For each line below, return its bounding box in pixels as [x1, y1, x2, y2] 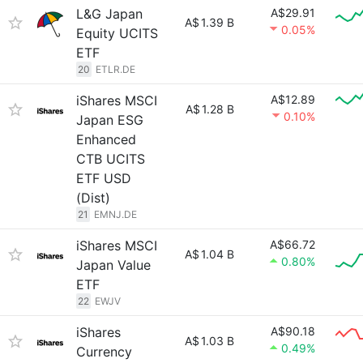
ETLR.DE [96, 63, 135, 75]
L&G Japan [76, 6, 143, 22]
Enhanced [76, 131, 136, 147]
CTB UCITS [76, 151, 145, 167]
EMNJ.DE [94, 208, 137, 220]
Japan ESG [76, 112, 143, 128]
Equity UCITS [76, 25, 158, 41]
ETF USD [76, 170, 131, 186]
